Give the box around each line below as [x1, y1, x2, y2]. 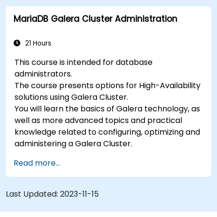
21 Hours [23, 38, 51, 48]
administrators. [15, 68, 73, 79]
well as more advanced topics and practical [15, 114, 183, 126]
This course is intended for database [15, 56, 153, 68]
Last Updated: [6, 188, 60, 200]
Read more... [14, 157, 60, 169]
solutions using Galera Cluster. [15, 91, 129, 103]
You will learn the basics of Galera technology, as [15, 103, 201, 114]
